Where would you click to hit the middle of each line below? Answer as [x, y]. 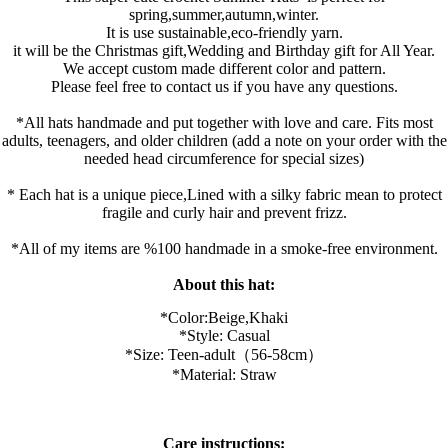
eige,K [240, 318]
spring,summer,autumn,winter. [224, 15]
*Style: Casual [224, 336]
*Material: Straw [224, 375]
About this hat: [224, 285]
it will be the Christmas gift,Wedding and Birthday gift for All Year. [224, 51]
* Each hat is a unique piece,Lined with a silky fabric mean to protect [224, 195]
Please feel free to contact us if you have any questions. [224, 87]
